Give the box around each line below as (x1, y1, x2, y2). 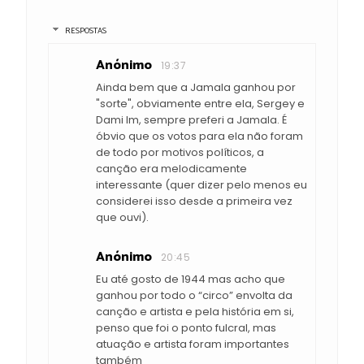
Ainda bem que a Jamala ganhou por (96, 79, 296, 95)
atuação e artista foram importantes (96, 336, 289, 352)
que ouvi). (96, 209, 149, 225)
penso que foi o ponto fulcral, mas (96, 319, 276, 336)
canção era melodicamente (96, 160, 247, 176)
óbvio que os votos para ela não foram (96, 128, 303, 144)
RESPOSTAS (64, 24, 106, 37)
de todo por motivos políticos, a (96, 144, 264, 160)
